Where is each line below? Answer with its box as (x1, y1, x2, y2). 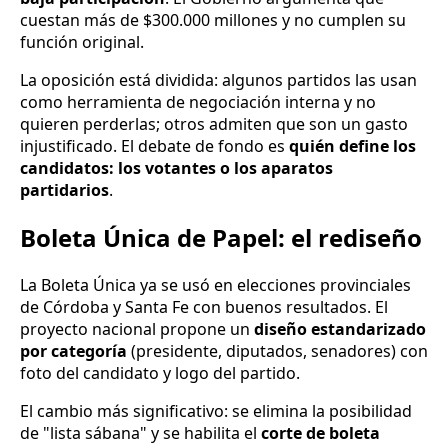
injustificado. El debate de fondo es (20, 134, 289, 157)
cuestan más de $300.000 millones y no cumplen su (20, 8, 406, 31)
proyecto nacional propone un (20, 317, 254, 340)
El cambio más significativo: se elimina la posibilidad (20, 399, 412, 422)
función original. (20, 30, 144, 53)
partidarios (20, 178, 109, 201)
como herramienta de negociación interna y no (20, 90, 376, 113)
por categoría (20, 339, 127, 362)
